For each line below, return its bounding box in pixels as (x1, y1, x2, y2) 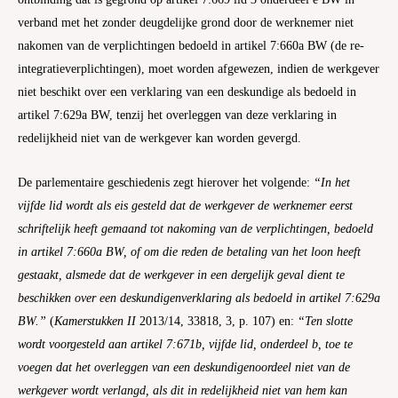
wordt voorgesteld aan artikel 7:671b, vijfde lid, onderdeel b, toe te (18, 337, 353, 351)
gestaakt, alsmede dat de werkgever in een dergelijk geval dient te (18, 267, 345, 282)
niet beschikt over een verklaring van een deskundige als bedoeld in (18, 85, 356, 99)
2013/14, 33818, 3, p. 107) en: (136, 314, 298, 328)
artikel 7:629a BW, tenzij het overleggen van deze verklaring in (18, 108, 337, 123)
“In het (314, 175, 350, 189)
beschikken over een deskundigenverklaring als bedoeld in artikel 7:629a (18, 291, 380, 305)
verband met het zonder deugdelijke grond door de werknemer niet (18, 16, 354, 30)
